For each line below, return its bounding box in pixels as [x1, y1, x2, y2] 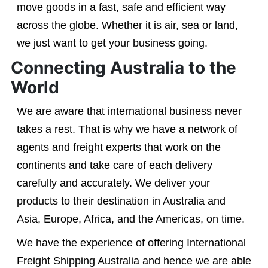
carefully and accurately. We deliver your [16, 177, 210, 189]
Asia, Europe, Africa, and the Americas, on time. [16, 213, 245, 225]
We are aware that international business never [16, 105, 242, 117]
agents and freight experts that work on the [16, 141, 221, 153]
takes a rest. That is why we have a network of [16, 123, 237, 135]
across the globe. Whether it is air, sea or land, [16, 19, 238, 31]
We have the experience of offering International [16, 237, 246, 249]
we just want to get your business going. [16, 37, 208, 49]
